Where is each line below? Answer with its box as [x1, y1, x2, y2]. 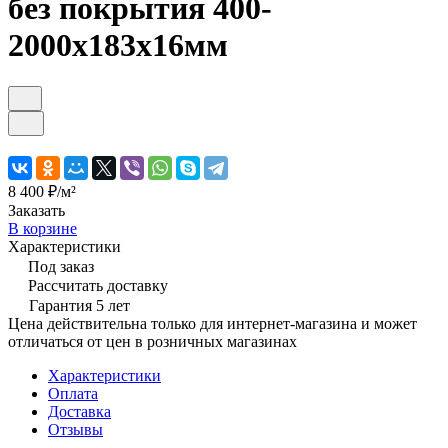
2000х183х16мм [8, 27, 228, 64]
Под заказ [28, 257, 94, 275]
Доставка [48, 402, 111, 420]
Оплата [48, 384, 98, 402]
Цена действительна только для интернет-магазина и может [8, 314, 417, 332]
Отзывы [48, 420, 103, 438]
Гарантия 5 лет [29, 296, 130, 314]
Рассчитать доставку [28, 276, 168, 294]
